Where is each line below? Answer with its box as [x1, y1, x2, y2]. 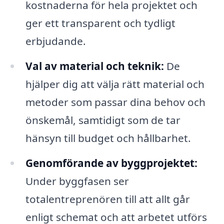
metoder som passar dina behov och [25, 95, 205, 109]
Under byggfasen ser [25, 173, 129, 188]
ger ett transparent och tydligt [25, 16, 175, 30]
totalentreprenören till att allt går [25, 191, 190, 206]
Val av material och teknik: [25, 59, 164, 73]
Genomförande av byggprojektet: [25, 155, 197, 170]
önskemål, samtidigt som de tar [25, 113, 180, 127]
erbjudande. [25, 34, 86, 48]
